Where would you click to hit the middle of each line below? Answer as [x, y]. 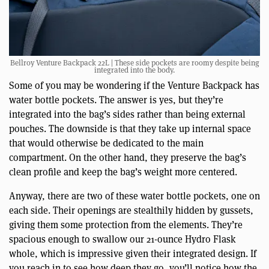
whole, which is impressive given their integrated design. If [133, 253]
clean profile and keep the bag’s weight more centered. [123, 172]
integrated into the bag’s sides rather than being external [127, 114]
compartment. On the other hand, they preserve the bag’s [128, 157]
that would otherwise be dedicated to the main [106, 143]
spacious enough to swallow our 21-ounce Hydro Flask [122, 239]
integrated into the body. [134, 70]
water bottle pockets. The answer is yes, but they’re [116, 100]
